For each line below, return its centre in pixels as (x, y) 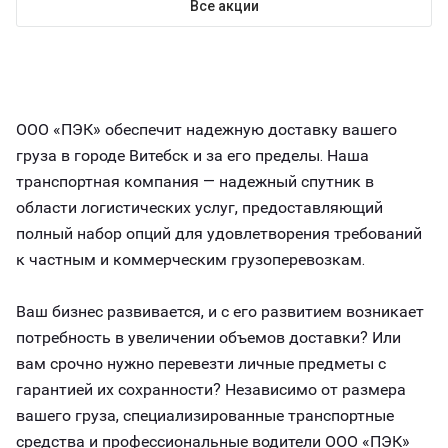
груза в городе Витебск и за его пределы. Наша (192, 155)
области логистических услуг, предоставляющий (199, 207)
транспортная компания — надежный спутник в (195, 181)
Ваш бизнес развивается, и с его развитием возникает (220, 311)
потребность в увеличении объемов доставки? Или (208, 337)
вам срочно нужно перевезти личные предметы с (201, 363)
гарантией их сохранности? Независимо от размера (211, 389)
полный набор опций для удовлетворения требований (219, 233)
